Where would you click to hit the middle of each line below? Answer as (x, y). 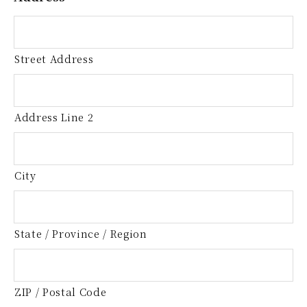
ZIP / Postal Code (61, 291)
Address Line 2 (54, 116)
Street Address (54, 58)
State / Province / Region (81, 233)
